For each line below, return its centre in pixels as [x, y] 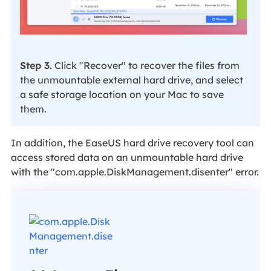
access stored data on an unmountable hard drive [127, 157]
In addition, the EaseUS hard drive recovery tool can [132, 142]
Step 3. [36, 65]
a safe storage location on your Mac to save [122, 94]
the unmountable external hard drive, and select [131, 80]
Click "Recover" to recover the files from [145, 65]
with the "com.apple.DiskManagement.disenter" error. [135, 171]
